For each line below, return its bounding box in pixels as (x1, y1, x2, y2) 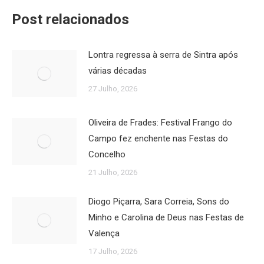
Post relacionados (12, 11, 129, 28)
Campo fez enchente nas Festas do (88, 133, 228, 144)
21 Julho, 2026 (88, 168, 137, 177)
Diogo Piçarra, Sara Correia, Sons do (88, 196, 229, 207)
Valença (88, 228, 120, 239)
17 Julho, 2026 (88, 247, 137, 256)
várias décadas (88, 65, 147, 76)
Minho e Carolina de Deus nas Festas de (88, 212, 244, 223)
